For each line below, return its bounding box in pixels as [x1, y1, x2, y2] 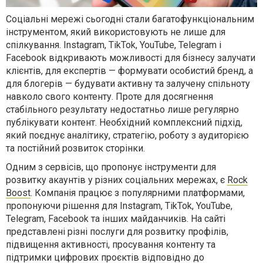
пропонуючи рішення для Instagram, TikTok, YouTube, [6, 200, 232, 211]
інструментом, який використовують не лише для [6, 26, 225, 38]
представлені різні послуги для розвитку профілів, [6, 225, 228, 237]
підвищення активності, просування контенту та [6, 238, 215, 250]
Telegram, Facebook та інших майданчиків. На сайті [6, 213, 225, 224]
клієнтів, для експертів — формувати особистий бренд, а [6, 65, 253, 76]
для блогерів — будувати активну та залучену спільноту [6, 77, 250, 89]
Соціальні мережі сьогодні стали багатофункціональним [6, 13, 254, 25]
